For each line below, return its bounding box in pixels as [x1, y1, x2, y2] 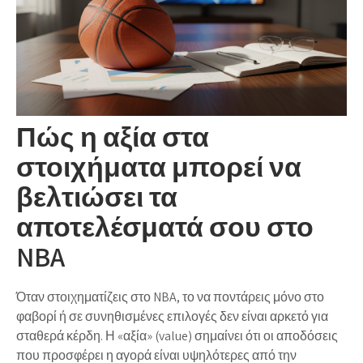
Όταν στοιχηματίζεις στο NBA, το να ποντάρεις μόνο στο [16, 288, 324, 305]
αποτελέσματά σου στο [16, 207, 314, 245]
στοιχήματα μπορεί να [16, 147, 301, 185]
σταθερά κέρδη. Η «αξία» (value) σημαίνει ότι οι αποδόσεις [16, 327, 338, 344]
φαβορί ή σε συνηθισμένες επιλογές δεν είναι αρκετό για [16, 307, 328, 325]
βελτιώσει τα [16, 177, 177, 215]
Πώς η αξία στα [16, 117, 209, 155]
